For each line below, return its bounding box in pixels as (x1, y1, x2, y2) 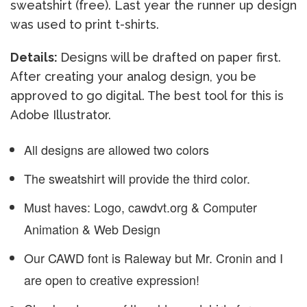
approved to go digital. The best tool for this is (10, 88, 284, 103)
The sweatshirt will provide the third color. (24, 169, 250, 188)
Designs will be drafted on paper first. (60, 50, 281, 65)
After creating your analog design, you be (10, 69, 256, 84)
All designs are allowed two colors (24, 140, 209, 159)
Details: (10, 50, 60, 65)
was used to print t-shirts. (10, 17, 159, 32)
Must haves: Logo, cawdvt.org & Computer (24, 198, 257, 217)
